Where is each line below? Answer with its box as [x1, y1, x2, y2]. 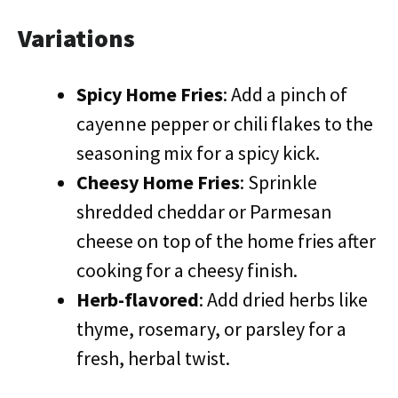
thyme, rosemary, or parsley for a [76, 316, 346, 341]
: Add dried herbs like [199, 287, 368, 312]
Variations [18, 22, 135, 54]
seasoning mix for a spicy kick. [76, 140, 320, 165]
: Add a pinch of [223, 82, 347, 107]
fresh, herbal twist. [76, 346, 230, 370]
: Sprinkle [240, 170, 317, 195]
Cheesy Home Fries [76, 170, 240, 195]
